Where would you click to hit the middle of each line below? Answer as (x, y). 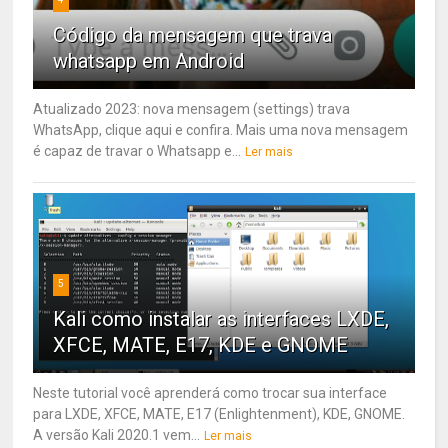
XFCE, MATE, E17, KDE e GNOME (201, 344)
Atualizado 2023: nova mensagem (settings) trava (192, 108)
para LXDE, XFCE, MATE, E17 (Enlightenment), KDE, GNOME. (219, 413)
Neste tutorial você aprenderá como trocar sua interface (210, 392)
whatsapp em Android (149, 60)
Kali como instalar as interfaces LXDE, (221, 318)
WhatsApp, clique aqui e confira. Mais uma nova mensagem (221, 129)
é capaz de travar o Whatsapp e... (137, 150)
